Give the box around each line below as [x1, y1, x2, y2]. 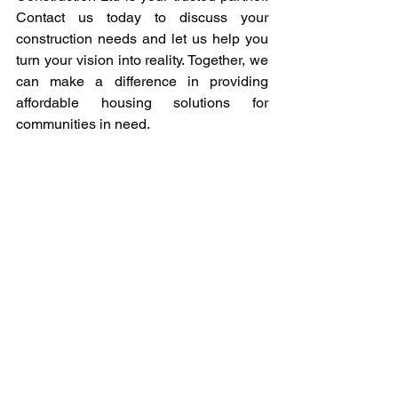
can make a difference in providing [16, 73, 268, 90]
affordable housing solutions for [16, 94, 268, 111]
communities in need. [16, 115, 150, 132]
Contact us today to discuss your [16, 9, 268, 26]
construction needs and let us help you [16, 30, 268, 47]
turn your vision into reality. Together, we [16, 52, 268, 68]
